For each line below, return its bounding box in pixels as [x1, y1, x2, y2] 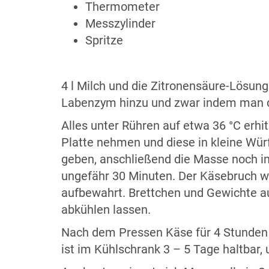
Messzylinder [85, 16, 156, 31]
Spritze [85, 33, 123, 47]
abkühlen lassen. [61, 202, 151, 217]
